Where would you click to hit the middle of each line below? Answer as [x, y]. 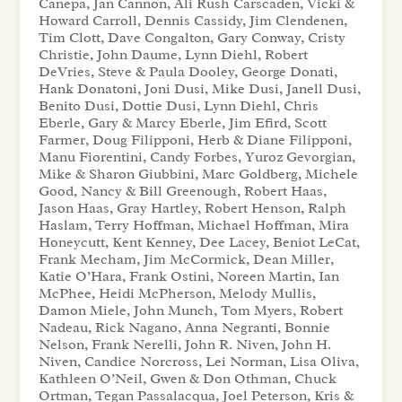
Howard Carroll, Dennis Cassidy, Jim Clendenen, [192, 21]
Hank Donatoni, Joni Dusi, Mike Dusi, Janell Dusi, [199, 89]
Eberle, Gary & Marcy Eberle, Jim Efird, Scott [182, 123]
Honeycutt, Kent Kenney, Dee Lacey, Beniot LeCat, [199, 243]
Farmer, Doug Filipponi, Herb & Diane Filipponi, [195, 140]
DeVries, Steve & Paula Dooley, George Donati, [188, 72]
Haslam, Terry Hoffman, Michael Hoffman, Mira [193, 226]
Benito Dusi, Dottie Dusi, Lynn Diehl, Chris [178, 106]
